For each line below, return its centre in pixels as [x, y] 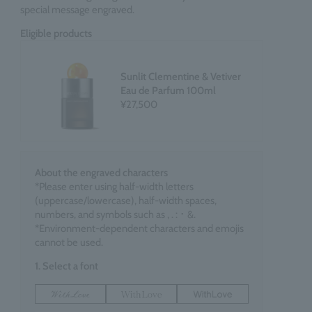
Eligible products [56, 33]
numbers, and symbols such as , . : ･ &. [115, 214]
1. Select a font [67, 266]
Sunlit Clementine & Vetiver [180, 77]
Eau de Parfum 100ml [168, 91]
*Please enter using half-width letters [114, 186]
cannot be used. [69, 242]
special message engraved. [77, 10]
